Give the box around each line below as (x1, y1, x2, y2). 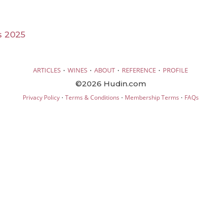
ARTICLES (33, 65, 61, 74)
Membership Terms (124, 93, 179, 102)
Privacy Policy (22, 93, 60, 102)
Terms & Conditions (65, 93, 119, 102)
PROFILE (163, 65, 188, 74)
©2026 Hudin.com (75, 78, 146, 88)
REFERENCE (122, 65, 156, 74)
